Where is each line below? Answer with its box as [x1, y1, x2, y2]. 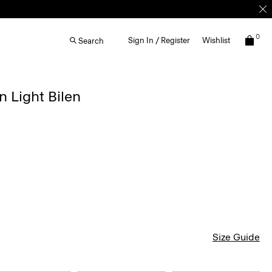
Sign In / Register [128, 36, 190, 45]
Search [78, 36, 104, 46]
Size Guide [212, 231, 260, 243]
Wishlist [202, 36, 230, 45]
